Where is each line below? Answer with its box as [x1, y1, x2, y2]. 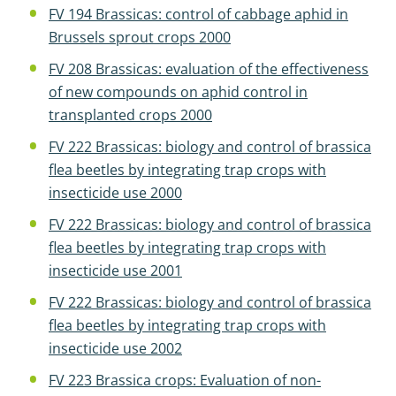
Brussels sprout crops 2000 [49, 27, 231, 47]
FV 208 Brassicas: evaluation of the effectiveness [49, 59, 369, 79]
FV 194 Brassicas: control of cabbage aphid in [49, 4, 348, 24]
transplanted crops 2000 [49, 105, 212, 125]
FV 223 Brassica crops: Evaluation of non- [49, 370, 321, 390]
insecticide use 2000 [49, 183, 182, 202]
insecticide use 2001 [49, 261, 182, 280]
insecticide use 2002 [49, 339, 182, 358]
